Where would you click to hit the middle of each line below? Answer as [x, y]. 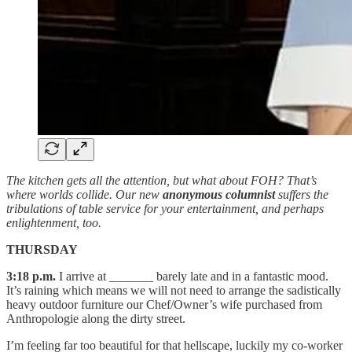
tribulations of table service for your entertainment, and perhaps [165, 208]
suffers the [302, 194]
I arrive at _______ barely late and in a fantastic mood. [192, 276]
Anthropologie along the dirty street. [96, 318]
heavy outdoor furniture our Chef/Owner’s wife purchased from [164, 304]
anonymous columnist [219, 194]
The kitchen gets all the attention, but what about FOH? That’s [161, 180]
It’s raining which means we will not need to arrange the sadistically [174, 290]
